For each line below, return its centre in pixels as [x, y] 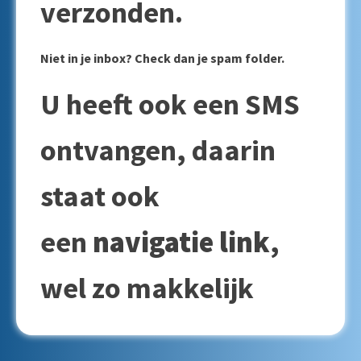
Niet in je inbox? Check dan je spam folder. [162, 58]
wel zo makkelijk [147, 288]
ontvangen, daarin [158, 150]
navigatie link [181, 242]
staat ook [100, 196]
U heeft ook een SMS [170, 104]
